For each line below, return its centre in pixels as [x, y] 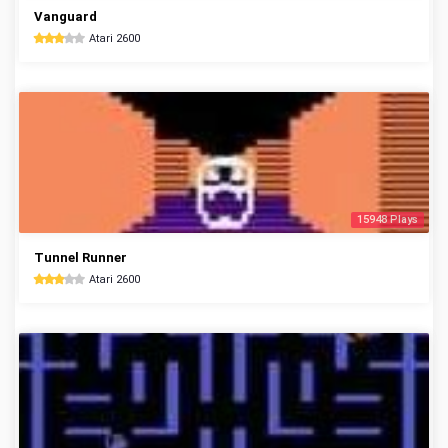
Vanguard [65, 16]
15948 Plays [387, 219]
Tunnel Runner [80, 257]
